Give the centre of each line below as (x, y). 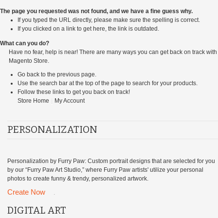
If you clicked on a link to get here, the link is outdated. (88, 28)
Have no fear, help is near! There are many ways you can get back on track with (113, 52)
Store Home (33, 100)
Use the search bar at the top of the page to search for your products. (108, 83)
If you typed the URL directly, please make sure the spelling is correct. (109, 20)
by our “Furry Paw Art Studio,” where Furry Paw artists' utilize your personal (105, 170)
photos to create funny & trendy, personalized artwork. (78, 178)
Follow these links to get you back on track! (74, 92)
